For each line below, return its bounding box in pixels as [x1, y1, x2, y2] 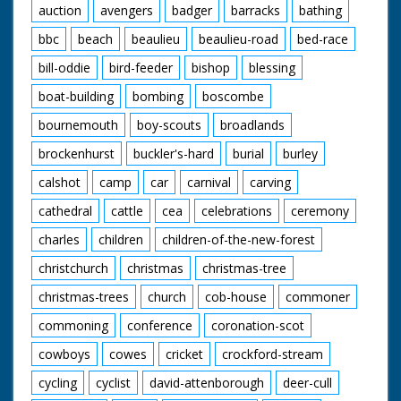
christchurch [38, 259, 108, 277]
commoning [38, 316, 108, 334]
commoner [286, 287, 350, 305]
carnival [187, 173, 231, 191]
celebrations [201, 201, 272, 219]
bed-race [297, 30, 348, 47]
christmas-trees [38, 287, 129, 305]
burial [233, 144, 264, 162]
